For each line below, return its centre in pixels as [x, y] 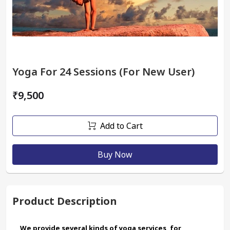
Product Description [65, 201]
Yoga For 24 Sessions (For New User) [103, 72]
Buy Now [115, 155]
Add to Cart [121, 126]
